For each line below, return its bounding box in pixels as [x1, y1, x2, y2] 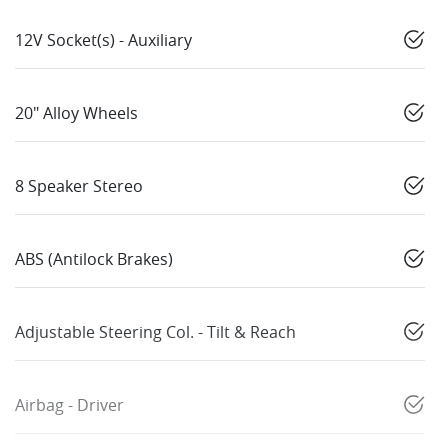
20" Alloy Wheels [15, 102, 138, 125]
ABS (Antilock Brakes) [15, 248, 173, 271]
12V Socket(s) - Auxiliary [15, 29, 192, 52]
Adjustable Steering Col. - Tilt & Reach [15, 321, 296, 344]
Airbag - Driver [15, 394, 124, 417]
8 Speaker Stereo [15, 175, 143, 198]
